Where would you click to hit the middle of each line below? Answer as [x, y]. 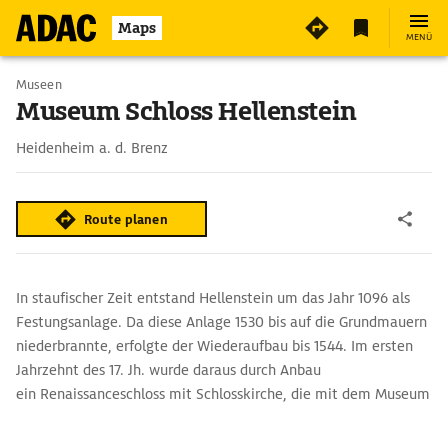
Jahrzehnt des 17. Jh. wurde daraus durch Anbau [168, 370]
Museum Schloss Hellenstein [186, 111]
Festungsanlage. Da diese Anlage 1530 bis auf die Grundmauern [221, 322]
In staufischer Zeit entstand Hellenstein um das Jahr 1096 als [213, 298]
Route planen [126, 219]
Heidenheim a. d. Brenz [92, 148]
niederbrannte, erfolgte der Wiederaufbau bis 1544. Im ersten [214, 346]
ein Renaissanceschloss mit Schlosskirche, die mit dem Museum [223, 394]
